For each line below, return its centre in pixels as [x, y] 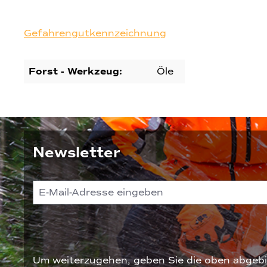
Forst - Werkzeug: [75, 72]
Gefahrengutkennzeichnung [95, 34]
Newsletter [77, 152]
